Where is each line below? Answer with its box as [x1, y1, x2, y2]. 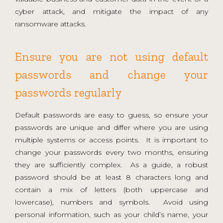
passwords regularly [15, 85, 122, 100]
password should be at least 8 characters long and [15, 172, 208, 182]
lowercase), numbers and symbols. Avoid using [15, 197, 208, 207]
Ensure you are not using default [15, 49, 208, 64]
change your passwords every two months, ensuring [15, 147, 208, 157]
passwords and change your [15, 67, 208, 82]
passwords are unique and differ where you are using [15, 122, 208, 132]
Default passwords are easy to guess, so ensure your [15, 110, 208, 119]
